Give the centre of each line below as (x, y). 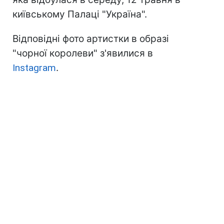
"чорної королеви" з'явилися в (83, 53)
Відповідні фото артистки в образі (91, 39)
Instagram (34, 68)
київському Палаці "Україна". (80, 14)
